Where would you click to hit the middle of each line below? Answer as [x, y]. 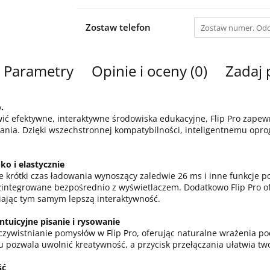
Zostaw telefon [118, 27]
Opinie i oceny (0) [149, 71]
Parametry [38, 71]
